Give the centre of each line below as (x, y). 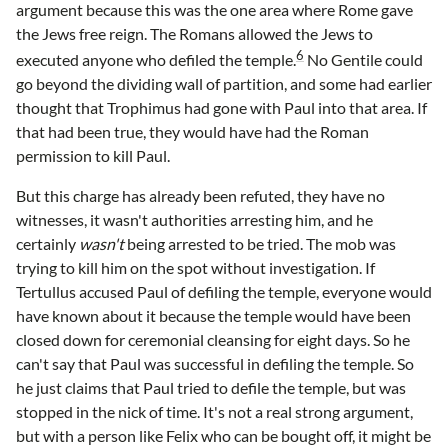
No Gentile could (363, 59)
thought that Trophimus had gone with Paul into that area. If (221, 107)
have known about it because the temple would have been (213, 315)
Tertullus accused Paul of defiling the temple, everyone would (224, 291)
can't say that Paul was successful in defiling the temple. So (215, 363)
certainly (47, 243)
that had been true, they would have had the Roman (192, 131)
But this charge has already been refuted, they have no (200, 195)
